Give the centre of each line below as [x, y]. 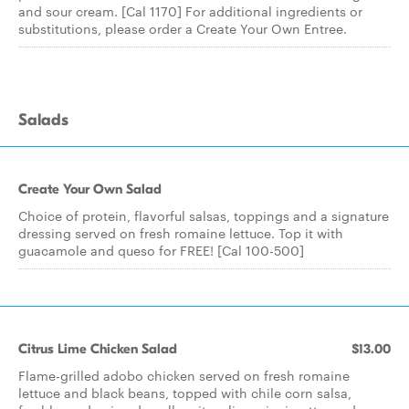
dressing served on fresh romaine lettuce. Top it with [181, 233]
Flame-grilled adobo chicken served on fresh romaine [184, 375]
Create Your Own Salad [90, 189]
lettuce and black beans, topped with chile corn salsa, [185, 393]
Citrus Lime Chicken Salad [98, 349]
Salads [43, 120]
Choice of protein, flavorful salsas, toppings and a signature [204, 215]
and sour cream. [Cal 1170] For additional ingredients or [190, 11]
